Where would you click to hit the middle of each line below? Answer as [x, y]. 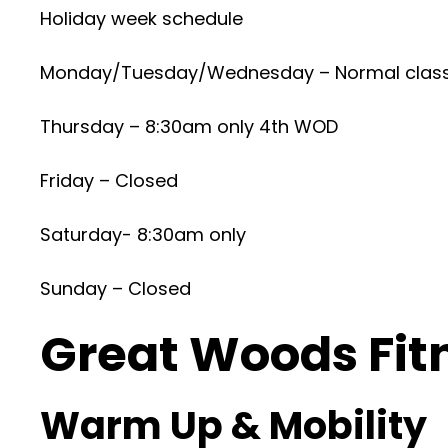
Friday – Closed [109, 180]
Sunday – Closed [115, 288]
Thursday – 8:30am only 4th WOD [189, 126]
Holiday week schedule [141, 18]
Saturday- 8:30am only [143, 234]
